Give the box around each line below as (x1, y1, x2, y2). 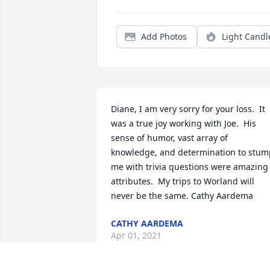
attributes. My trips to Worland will (111, 175, 254, 187)
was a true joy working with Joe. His (111, 118, 256, 130)
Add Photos (141, 31, 187, 43)
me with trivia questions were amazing (111, 161, 268, 173)
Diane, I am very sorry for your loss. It (111, 103, 265, 115)
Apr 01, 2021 (111, 230, 162, 242)
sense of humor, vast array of (111, 132, 228, 144)
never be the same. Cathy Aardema (111, 190, 253, 202)
